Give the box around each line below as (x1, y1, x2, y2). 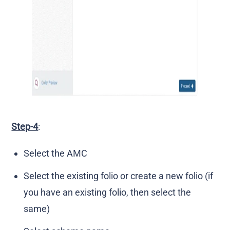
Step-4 (11, 121, 39, 132)
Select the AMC (24, 148, 88, 159)
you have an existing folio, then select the (24, 187, 191, 198)
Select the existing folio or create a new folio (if (24, 170, 214, 182)
